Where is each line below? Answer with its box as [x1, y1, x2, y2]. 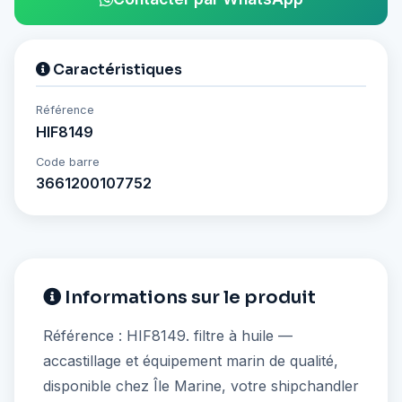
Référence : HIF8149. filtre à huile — [43, 326, 293, 345]
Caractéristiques [50, 60, 182, 80]
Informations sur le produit [61, 285, 316, 309]
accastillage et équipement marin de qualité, [43, 351, 338, 370]
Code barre [36, 154, 100, 169]
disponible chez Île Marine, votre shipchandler [43, 376, 359, 395]
